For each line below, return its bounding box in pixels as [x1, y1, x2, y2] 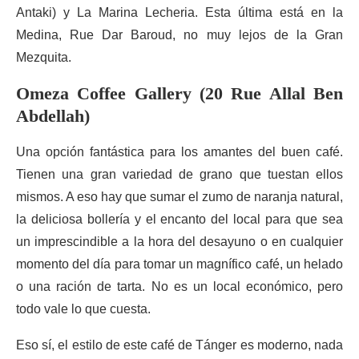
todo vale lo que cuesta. [16, 302, 151, 316]
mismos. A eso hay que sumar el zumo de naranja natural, [16, 190, 343, 204]
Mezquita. [16, 50, 71, 64]
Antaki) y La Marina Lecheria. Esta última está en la [16, 6, 343, 19]
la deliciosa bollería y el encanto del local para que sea [16, 212, 343, 226]
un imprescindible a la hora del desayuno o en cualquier [16, 235, 343, 248]
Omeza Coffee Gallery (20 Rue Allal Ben [16, 83, 343, 103]
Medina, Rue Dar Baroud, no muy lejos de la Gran [16, 28, 343, 42]
